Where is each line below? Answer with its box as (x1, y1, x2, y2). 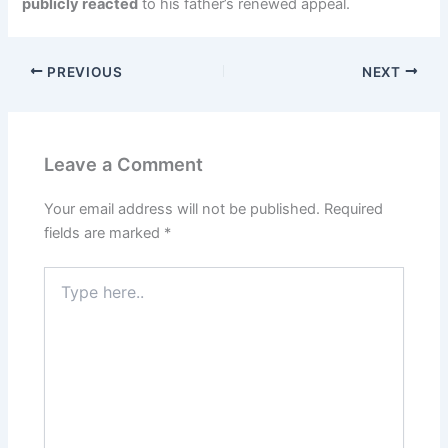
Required (324, 200, 384, 219)
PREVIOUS (43, 63, 123, 80)
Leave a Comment (44, 152, 204, 175)
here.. (43, 287, 81, 305)
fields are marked (44, 224, 165, 243)
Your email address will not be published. (44, 200, 321, 219)
